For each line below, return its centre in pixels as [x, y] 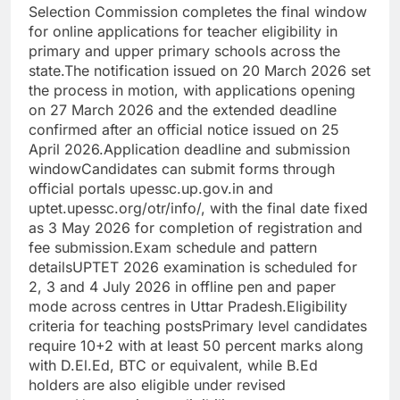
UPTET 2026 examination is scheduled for [215, 267]
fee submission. [81, 248]
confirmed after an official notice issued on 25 [184, 130]
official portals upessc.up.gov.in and [151, 189]
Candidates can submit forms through [208, 169]
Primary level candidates [284, 326]
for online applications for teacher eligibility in [183, 32]
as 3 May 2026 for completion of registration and [196, 228]
